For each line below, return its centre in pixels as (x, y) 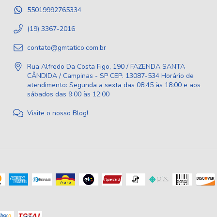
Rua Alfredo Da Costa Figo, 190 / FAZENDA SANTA (106, 67)
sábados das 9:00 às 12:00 (68, 94)
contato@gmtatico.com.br (67, 48)
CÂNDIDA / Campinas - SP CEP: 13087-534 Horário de (110, 76)
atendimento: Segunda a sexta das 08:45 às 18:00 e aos (114, 85)
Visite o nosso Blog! (58, 113)
